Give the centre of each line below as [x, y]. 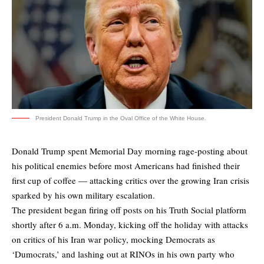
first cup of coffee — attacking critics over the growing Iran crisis [131, 181]
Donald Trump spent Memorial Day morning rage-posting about [130, 151]
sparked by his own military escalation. [83, 195]
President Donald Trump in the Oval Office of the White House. [121, 118]
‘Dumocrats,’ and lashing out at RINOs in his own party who [123, 254]
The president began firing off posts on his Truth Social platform [129, 210]
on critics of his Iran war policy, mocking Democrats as [113, 240]
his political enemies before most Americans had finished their [126, 166]
